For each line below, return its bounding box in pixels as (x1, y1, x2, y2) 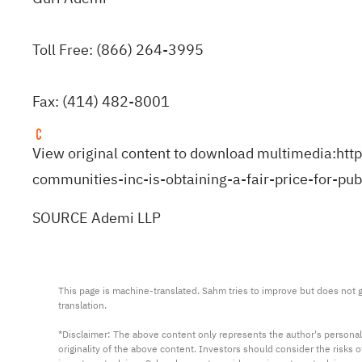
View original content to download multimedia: (32, 142, 336, 164)
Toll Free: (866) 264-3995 (32, 39, 204, 61)
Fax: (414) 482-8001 (32, 90, 170, 112)
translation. (58, 298, 107, 313)
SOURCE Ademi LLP (32, 207, 161, 229)
